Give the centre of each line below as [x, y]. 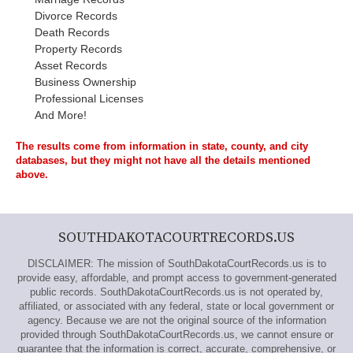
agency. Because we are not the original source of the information [176, 320]
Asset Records [71, 65]
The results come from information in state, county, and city [162, 146]
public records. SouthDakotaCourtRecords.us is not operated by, [176, 292]
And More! [61, 115]
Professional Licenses [89, 98]
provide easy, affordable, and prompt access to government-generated [176, 278]
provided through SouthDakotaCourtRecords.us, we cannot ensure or [176, 334]
